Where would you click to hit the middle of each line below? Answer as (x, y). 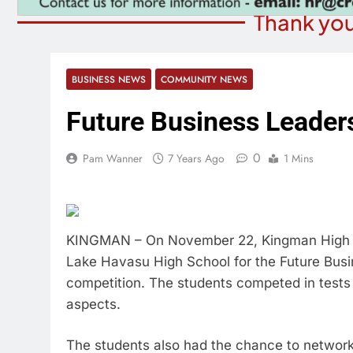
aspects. (93, 304)
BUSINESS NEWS (109, 79)
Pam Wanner (113, 158)
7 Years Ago (196, 158)
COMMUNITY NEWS (204, 79)
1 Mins (299, 158)
